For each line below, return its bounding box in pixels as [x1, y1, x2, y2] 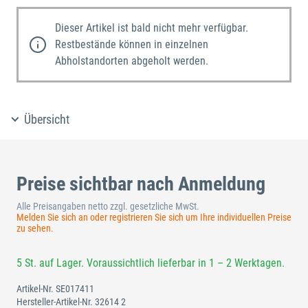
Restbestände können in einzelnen [54, 38, 208, 52]
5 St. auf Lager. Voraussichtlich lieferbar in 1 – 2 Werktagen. [16, 256, 285, 270]
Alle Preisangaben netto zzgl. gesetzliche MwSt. [16, 201, 199, 212]
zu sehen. [16, 223, 54, 234]
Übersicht [24, 112, 70, 127]
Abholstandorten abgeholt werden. [54, 54, 208, 68]
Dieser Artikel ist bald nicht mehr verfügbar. [54, 21, 248, 35]
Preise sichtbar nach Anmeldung [16, 173, 265, 196]
